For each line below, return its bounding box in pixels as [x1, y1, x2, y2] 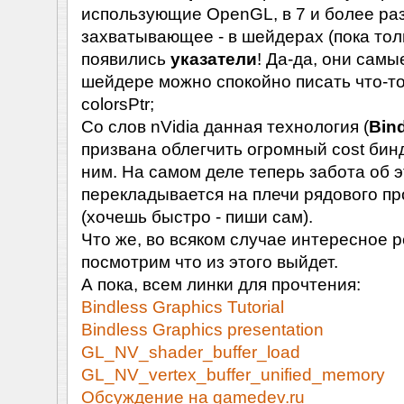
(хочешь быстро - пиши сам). [80, 207, 313, 227]
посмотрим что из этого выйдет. [80, 252, 338, 272]
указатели [170, 49, 257, 69]
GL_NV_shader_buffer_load [80, 342, 300, 363]
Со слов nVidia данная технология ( [80, 116, 369, 137]
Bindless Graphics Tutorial [80, 297, 284, 317]
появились [80, 49, 170, 69]
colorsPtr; [80, 94, 154, 115]
